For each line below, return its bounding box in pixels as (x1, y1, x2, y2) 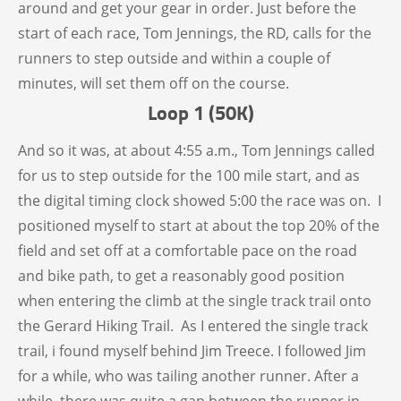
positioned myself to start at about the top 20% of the (18, 216, 380, 236)
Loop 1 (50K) (147, 98, 254, 127)
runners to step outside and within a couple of (18, 48, 330, 69)
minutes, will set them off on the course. (18, 73, 289, 94)
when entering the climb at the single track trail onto (18, 291, 371, 311)
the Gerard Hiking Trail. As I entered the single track (18, 316, 368, 337)
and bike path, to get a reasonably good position (18, 266, 345, 286)
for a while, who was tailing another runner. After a (18, 366, 359, 387)
